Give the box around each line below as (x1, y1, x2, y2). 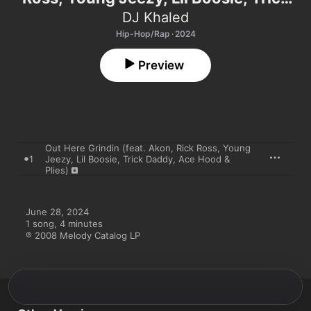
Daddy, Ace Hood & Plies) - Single (24, 7, 273, 25)
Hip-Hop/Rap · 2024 (115, 28, 196, 39)
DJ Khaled (122, 9, 189, 26)
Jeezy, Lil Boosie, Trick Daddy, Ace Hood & (45, 153, 230, 165)
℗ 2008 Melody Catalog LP (26, 230, 140, 241)
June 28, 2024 (26, 206, 89, 217)
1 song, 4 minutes (26, 218, 103, 229)
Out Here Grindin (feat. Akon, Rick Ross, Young (45, 142, 251, 153)
